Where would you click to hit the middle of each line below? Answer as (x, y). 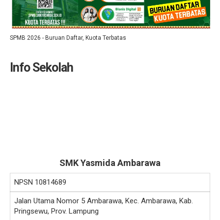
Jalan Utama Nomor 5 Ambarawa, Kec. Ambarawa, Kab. (104, 201)
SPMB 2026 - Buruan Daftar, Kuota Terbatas (68, 38)
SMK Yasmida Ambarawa (110, 163)
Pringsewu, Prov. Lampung (56, 211)
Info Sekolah (41, 68)
